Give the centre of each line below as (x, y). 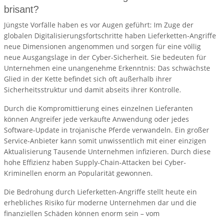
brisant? (21, 10)
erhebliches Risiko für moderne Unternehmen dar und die (100, 203)
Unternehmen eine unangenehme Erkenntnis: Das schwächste (107, 68)
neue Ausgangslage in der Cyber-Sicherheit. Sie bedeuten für (105, 57)
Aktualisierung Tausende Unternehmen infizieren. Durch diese (107, 152)
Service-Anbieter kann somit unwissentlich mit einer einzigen (105, 141)
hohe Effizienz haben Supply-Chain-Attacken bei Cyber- (95, 163)
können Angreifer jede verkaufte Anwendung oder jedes (96, 119)
